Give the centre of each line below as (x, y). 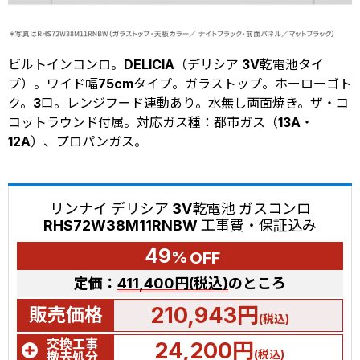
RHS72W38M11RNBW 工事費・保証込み (180, 226)
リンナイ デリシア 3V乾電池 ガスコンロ (180, 209)
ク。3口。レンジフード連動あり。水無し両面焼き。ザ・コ (178, 103)
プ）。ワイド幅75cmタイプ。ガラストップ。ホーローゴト (180, 84)
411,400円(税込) (173, 284)
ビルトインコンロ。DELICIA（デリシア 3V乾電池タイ (166, 65)
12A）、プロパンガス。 (78, 142)
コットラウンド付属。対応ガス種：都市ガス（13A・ (161, 123)
